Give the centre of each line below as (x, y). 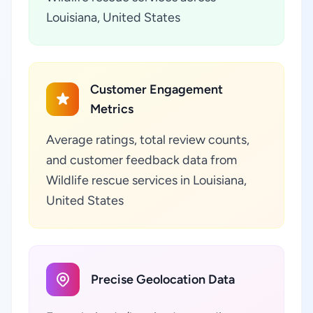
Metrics (112, 109)
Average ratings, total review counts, (148, 140)
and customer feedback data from (141, 160)
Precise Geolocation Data (163, 279)
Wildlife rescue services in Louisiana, (146, 180)
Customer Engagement (157, 89)
